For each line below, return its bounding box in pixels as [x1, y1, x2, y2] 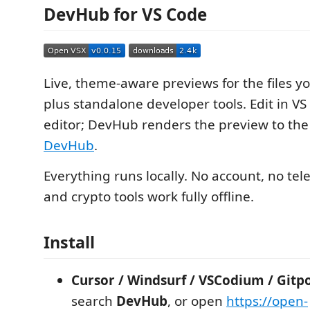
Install [44, 230, 95, 253]
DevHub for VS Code [44, 3, 207, 26]
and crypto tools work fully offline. [44, 188, 254, 206]
